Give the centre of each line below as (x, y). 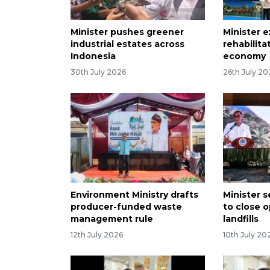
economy (245, 56)
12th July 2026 (97, 234)
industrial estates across (127, 44)
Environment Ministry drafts (134, 195)
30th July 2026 (98, 72)
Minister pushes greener (127, 32)
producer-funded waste (126, 207)
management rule (112, 219)
